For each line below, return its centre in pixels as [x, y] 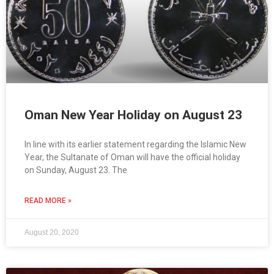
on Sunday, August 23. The [76, 170]
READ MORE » [48, 201]
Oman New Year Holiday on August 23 [133, 115]
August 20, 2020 [52, 233]
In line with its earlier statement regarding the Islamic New [135, 145]
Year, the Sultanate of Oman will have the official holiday [132, 157]
